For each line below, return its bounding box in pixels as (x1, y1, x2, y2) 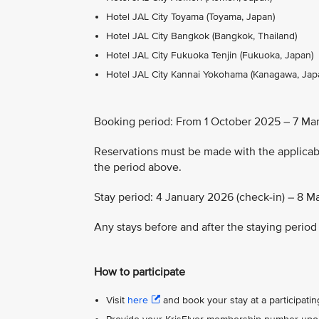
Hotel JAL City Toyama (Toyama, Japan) (106, 10, 278, 23)
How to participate (94, 264, 185, 279)
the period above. (94, 159, 182, 174)
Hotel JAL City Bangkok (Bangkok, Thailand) (106, 29, 297, 42)
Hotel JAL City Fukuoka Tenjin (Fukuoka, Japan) (106, 48, 313, 61)
